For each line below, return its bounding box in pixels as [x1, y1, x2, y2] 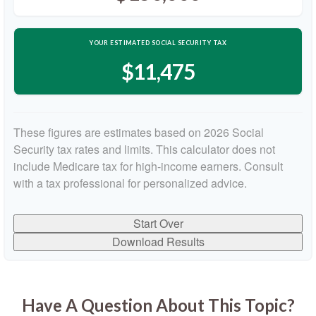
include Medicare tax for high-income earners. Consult [13, 158, 283, 174]
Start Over [133, 215, 183, 231]
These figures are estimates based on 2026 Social [13, 124, 264, 140]
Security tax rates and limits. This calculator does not [13, 141, 275, 157]
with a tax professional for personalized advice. [13, 175, 247, 191]
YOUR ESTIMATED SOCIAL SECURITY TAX [90, 39, 226, 47]
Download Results [111, 233, 205, 250]
